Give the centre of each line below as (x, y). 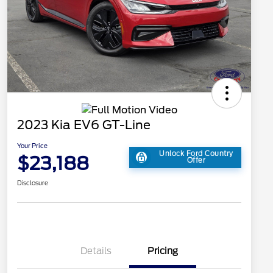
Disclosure (33, 183)
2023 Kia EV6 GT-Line (84, 125)
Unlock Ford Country (196, 154)
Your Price (32, 146)
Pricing (163, 251)
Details (96, 251)
